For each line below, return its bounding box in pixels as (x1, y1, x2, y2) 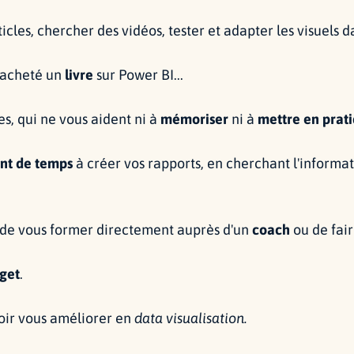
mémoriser (160, 110, 228, 127)
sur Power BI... (93, 66, 183, 83)
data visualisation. (134, 309, 247, 326)
